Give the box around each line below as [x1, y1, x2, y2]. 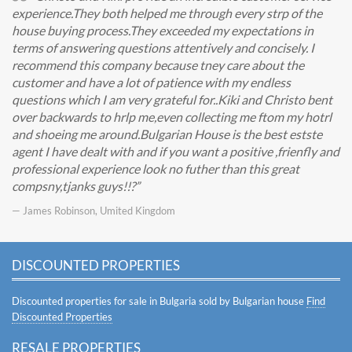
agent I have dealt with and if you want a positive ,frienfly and [12, 144, 339, 159]
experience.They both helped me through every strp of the [12, 5, 322, 20]
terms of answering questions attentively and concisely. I [12, 40, 314, 55]
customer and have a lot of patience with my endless [12, 75, 291, 90]
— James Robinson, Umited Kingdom [12, 204, 175, 217]
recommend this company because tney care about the [12, 57, 304, 72]
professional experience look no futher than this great [12, 161, 299, 176]
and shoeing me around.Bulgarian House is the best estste [12, 126, 322, 141]
